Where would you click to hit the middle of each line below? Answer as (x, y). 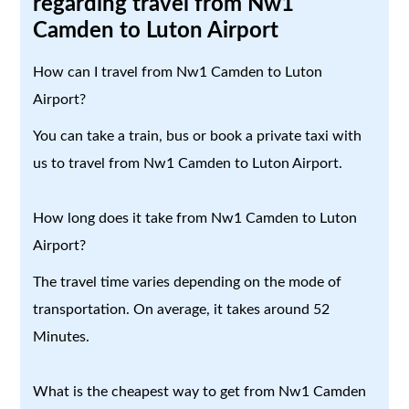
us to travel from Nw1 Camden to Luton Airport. (188, 163)
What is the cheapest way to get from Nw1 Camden (200, 391)
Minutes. (62, 336)
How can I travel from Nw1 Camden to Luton (178, 72)
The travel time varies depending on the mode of (188, 282)
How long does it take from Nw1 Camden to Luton (195, 218)
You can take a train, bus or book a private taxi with (198, 136)
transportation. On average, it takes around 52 (182, 309)
